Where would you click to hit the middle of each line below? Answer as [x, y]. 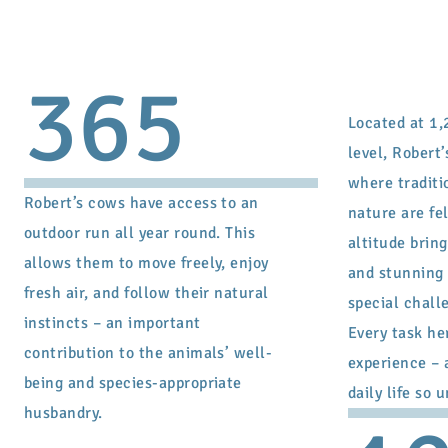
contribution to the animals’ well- [148, 353]
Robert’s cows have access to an [141, 203]
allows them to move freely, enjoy [146, 263]
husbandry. [63, 413]
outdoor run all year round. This [140, 233]
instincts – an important [112, 323]
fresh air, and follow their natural [146, 293]
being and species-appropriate [133, 383]
